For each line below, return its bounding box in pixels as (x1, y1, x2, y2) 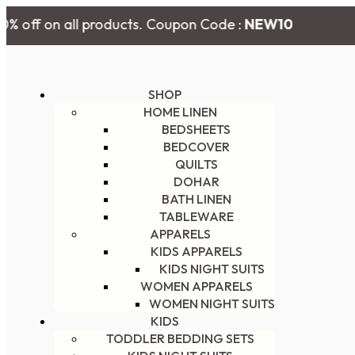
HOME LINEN (143, 104, 217, 120)
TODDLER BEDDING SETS (106, 330, 254, 346)
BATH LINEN (161, 191, 231, 207)
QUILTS (174, 156, 218, 172)
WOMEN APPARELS (139, 278, 253, 294)
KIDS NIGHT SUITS (159, 261, 265, 277)
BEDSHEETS (162, 121, 231, 137)
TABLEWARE (158, 208, 234, 224)
